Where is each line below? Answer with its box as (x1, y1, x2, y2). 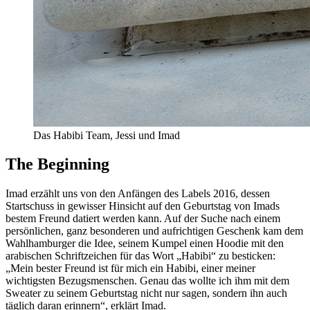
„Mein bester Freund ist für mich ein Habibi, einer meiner (6, 262, 255, 275)
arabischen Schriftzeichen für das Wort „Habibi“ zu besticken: (6, 250, 275, 262)
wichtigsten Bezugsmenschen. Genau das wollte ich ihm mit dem (6, 275, 289, 287)
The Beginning (6, 155, 109, 174)
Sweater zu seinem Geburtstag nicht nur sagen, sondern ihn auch (6, 287, 287, 300)
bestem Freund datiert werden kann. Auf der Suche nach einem (6, 212, 280, 225)
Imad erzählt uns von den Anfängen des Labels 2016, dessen (6, 188, 270, 200)
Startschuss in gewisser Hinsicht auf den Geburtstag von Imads (6, 200, 280, 212)
